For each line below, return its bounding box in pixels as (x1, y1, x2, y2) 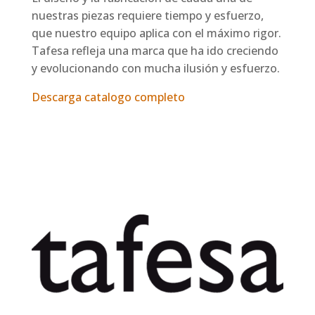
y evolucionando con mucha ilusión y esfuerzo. (31, 60, 280, 77)
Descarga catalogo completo (31, 89, 185, 105)
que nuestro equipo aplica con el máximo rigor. (31, 25, 281, 41)
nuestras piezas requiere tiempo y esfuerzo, (31, 8, 264, 24)
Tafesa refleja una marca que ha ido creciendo (31, 43, 278, 59)
